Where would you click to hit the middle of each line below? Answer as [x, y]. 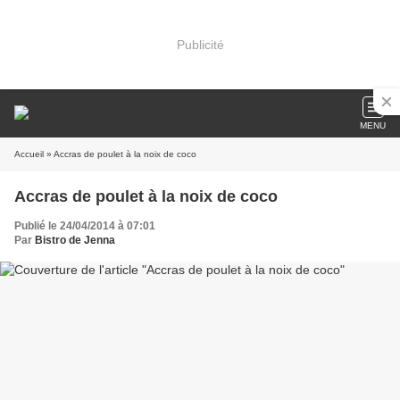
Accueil [29, 154]
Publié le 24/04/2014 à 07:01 [85, 226]
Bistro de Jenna [75, 240]
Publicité [200, 44]
